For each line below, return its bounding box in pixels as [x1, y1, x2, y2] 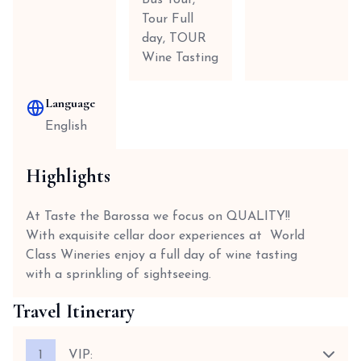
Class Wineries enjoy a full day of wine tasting [26, 249, 297, 262]
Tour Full [142, 13, 193, 26]
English [45, 120, 87, 133]
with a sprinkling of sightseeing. [26, 268, 211, 281]
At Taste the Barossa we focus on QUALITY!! [26, 210, 290, 223]
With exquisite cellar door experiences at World [26, 230, 305, 243]
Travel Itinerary [13, 300, 135, 323]
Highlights [26, 164, 110, 188]
